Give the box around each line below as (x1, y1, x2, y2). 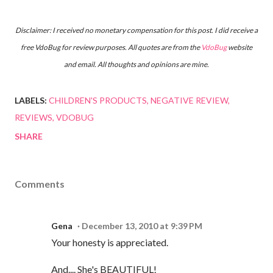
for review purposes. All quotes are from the (60, 42, 201, 52)
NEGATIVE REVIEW (151, 94, 228, 105)
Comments (15, 177, 65, 190)
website (228, 42, 252, 52)
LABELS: (15, 94, 47, 105)
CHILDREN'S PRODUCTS (49, 94, 147, 105)
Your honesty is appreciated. (51, 236, 168, 248)
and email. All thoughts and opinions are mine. (64, 59, 209, 69)
